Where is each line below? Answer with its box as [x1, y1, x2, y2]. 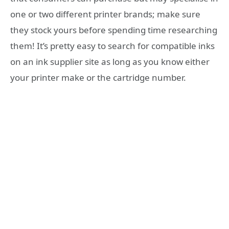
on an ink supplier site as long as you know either [10, 55, 210, 67]
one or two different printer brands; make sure [10, 8, 200, 20]
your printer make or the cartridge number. [10, 71, 186, 83]
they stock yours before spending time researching [10, 24, 217, 36]
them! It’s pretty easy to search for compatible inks [10, 39, 215, 52]
